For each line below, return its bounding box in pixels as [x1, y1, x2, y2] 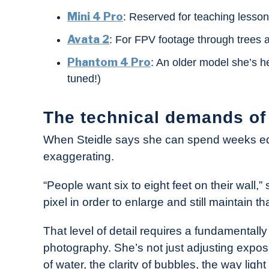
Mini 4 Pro [67, 10, 123, 23]
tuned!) [67, 73, 101, 85]
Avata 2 [67, 33, 109, 46]
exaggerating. [43, 150, 114, 163]
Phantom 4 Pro [67, 56, 151, 69]
